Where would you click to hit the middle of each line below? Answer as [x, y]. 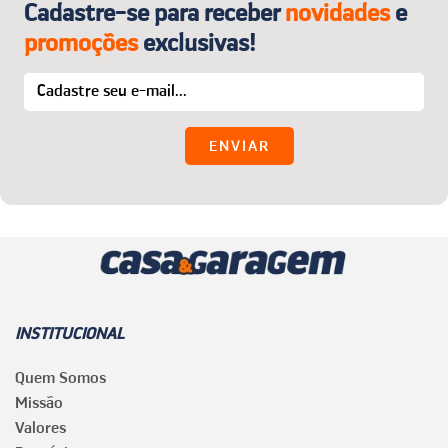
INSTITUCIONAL [69, 333]
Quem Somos [60, 377]
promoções [81, 42]
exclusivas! [197, 42]
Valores [40, 427]
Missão [39, 402]
